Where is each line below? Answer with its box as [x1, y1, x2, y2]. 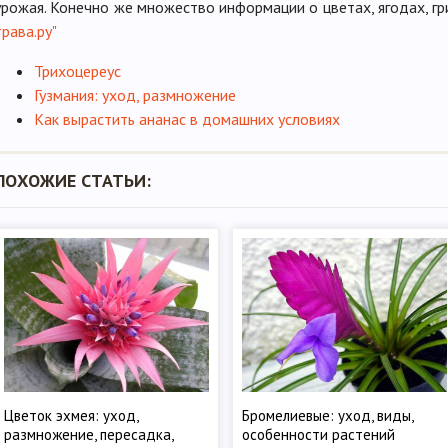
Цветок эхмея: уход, [4, 406, 138, 426]
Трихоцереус [34, 61, 121, 82]
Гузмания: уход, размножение [34, 85, 236, 106]
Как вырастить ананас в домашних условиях [34, 109, 340, 130]
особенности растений [242, 425, 395, 445]
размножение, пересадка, [4, 425, 173, 445]
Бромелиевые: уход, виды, [242, 406, 413, 426]
